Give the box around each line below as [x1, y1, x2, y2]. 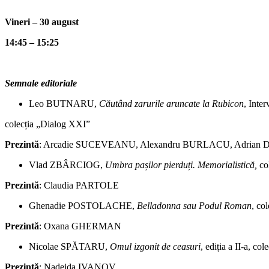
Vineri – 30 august [5, 17, 79, 28]
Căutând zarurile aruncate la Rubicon [99, 98, 244, 109]
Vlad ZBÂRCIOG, [29, 160, 105, 171]
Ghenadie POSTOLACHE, [29, 201, 137, 211]
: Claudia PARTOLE [39, 180, 119, 191]
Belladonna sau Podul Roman [137, 201, 252, 211]
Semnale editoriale [5, 78, 77, 89]
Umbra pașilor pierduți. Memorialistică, [105, 160, 259, 171]
